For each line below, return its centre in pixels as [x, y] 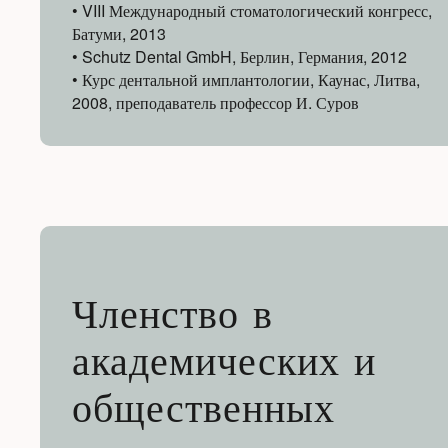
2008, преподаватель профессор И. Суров [215, 103]
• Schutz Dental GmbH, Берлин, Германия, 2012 [239, 57]
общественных [203, 412]
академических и [224, 365]
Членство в [172, 318]
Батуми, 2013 [119, 34]
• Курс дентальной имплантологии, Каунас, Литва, [246, 80]
